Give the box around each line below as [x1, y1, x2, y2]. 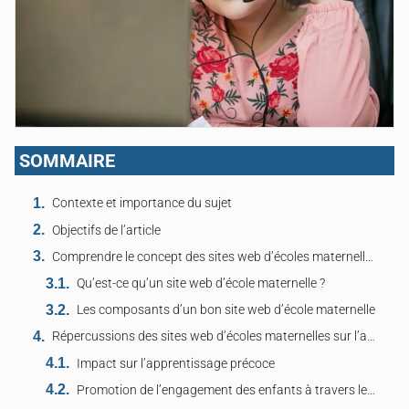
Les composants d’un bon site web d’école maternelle [77, 302, 376, 319]
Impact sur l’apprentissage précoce [77, 355, 276, 372]
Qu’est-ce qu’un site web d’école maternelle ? [77, 276, 326, 292]
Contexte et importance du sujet [52, 195, 232, 212]
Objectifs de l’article [52, 222, 161, 238]
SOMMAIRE [19, 149, 115, 172]
